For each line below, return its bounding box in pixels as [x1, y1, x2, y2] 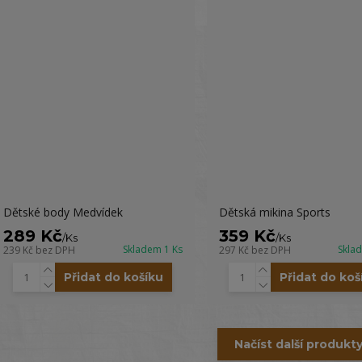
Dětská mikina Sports [218, 204, 330, 220]
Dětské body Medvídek [2, 204, 123, 220]
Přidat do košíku [64, 270, 164, 284]
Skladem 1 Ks [122, 242, 183, 256]
